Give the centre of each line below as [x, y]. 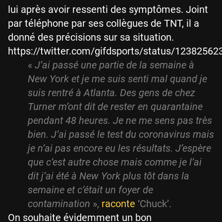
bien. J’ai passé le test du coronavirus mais [121, 135]
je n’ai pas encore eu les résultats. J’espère [119, 148]
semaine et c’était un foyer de [90, 190]
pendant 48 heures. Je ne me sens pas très [120, 121]
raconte [118, 204]
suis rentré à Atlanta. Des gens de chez [111, 93]
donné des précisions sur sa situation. [91, 37]
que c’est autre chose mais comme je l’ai [115, 162]
